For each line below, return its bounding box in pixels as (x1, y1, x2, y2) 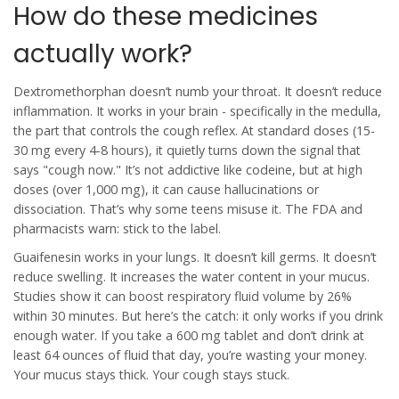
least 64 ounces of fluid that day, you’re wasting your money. (13, 346, 367, 364)
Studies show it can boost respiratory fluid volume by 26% (13, 288, 352, 305)
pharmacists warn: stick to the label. (13, 220, 221, 238)
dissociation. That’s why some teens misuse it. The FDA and (13, 200, 362, 218)
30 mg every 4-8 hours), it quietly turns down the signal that (13, 142, 361, 159)
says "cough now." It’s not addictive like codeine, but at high (13, 161, 362, 179)
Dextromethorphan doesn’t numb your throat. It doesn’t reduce (13, 83, 382, 101)
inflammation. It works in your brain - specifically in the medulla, (13, 102, 381, 120)
